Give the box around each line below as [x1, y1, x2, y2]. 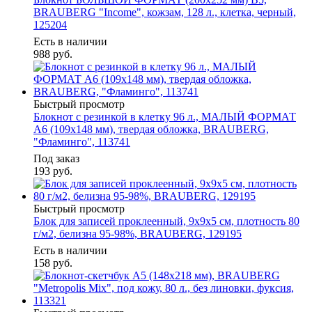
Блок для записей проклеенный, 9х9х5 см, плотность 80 [33, 215, 299, 228]
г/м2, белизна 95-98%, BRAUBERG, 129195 [33, 228, 242, 240]
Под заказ [33, 153, 79, 165]
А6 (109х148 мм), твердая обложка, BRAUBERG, [33, 123, 269, 136]
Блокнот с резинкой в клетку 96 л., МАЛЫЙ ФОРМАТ [33, 111, 296, 123]
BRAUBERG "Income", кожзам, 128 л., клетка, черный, [33, 6, 296, 19]
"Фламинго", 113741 [33, 136, 130, 148]
